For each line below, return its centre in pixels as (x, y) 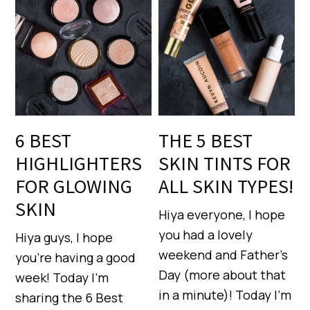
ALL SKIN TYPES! (226, 186)
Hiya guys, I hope (64, 238)
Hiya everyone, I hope (222, 215)
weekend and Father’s (224, 255)
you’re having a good (76, 258)
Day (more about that (222, 275)
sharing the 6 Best (70, 298)
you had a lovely (206, 235)
